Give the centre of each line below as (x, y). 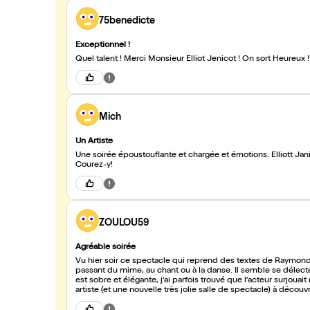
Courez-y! (94, 165)
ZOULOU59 (124, 223)
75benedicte (127, 21)
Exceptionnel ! (103, 46)
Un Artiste (94, 142)
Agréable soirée (106, 248)
